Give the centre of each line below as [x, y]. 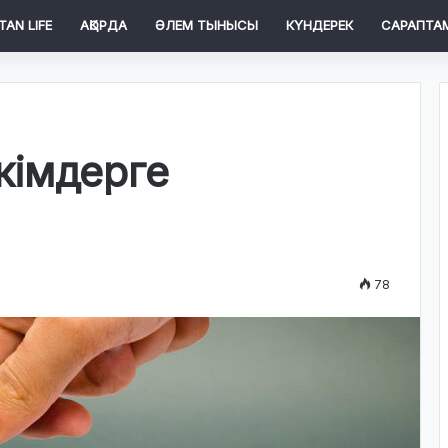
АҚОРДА [103, 25]
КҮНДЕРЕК [319, 25]
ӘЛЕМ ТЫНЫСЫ [206, 25]
